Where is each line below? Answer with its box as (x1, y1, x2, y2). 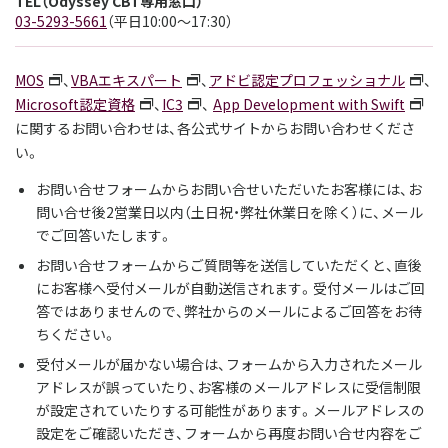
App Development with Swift (213, 94, 405, 114)
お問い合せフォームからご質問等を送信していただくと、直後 (36, 255, 422, 275)
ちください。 (36, 324, 117, 344)
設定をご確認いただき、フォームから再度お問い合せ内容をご (36, 423, 422, 443)
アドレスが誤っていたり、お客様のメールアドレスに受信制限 (36, 377, 421, 397)
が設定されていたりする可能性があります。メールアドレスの (36, 400, 425, 420)
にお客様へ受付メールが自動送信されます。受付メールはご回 (36, 278, 425, 298)
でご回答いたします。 (36, 225, 173, 245)
